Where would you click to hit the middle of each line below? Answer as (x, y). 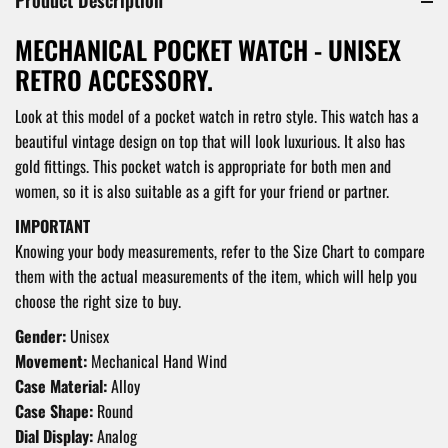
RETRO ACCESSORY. (114, 78)
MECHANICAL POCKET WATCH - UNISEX (208, 48)
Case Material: (61, 385)
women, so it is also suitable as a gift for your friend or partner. (202, 190)
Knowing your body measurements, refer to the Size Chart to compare (220, 250)
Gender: (40, 335)
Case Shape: (54, 410)
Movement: (51, 360)
